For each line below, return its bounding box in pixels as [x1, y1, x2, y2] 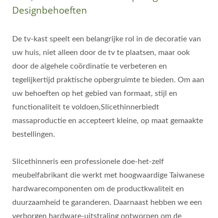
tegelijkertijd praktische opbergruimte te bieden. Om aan [12, 76, 204, 84]
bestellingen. [12, 130, 55, 138]
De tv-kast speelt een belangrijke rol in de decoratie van [12, 35, 201, 43]
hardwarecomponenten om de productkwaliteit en [12, 185, 184, 193]
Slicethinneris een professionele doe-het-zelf [12, 158, 164, 165]
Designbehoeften [12, 4, 87, 17]
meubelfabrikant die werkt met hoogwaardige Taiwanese [12, 171, 204, 179]
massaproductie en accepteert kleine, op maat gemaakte [12, 117, 203, 125]
